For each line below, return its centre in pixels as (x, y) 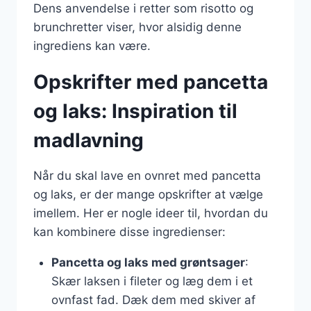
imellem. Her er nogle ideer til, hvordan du (151, 213)
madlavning (89, 140)
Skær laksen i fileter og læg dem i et (152, 281)
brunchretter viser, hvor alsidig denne (137, 27)
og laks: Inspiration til (135, 111)
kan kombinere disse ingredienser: (129, 232)
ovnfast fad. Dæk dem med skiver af (153, 300)
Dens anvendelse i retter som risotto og (143, 8)
